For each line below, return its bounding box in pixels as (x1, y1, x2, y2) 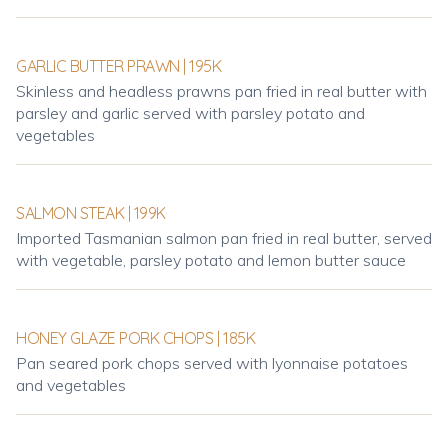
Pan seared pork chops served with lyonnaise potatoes (16, 353, 408, 373)
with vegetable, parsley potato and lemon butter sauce (16, 250, 406, 270)
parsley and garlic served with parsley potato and (16, 103, 365, 123)
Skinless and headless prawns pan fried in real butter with (16, 81, 427, 101)
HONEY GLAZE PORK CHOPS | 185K (16, 328, 256, 348)
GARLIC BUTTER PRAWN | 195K (16, 56, 222, 76)
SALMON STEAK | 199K (16, 203, 166, 223)
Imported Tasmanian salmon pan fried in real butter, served (16, 228, 432, 248)
